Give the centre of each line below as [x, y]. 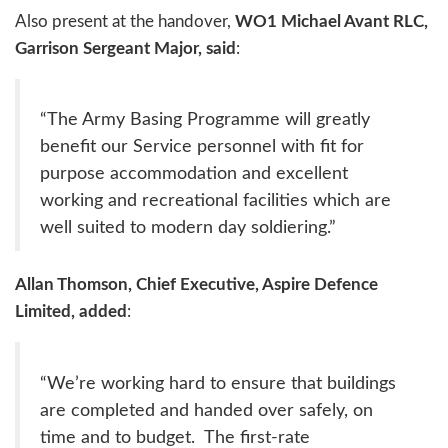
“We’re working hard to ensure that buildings [218, 383]
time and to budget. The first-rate [175, 437]
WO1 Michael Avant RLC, [331, 21]
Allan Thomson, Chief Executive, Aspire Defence [196, 285]
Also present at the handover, [125, 21]
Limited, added [71, 312]
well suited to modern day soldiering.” [188, 228]
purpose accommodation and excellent [194, 174]
